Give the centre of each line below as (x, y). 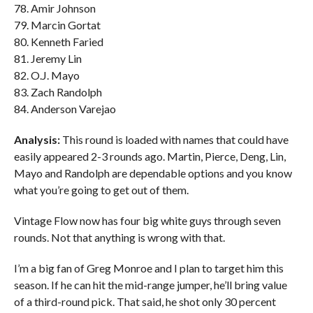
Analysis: (38, 139)
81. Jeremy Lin (48, 58)
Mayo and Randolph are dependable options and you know (153, 173)
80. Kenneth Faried (58, 42)
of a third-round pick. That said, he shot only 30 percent (145, 301)
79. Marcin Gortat (57, 25)
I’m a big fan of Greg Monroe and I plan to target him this (148, 268)
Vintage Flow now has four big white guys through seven (147, 220)
